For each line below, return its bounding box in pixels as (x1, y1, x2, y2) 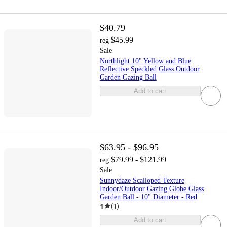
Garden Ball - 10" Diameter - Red (99, 193, 197, 201)
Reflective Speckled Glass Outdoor (99, 65, 200, 73)
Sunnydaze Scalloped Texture (99, 176, 184, 184)
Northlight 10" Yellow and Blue (99, 57, 191, 65)
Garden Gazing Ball (99, 73, 157, 82)
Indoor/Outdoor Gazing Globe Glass (99, 184, 204, 193)
